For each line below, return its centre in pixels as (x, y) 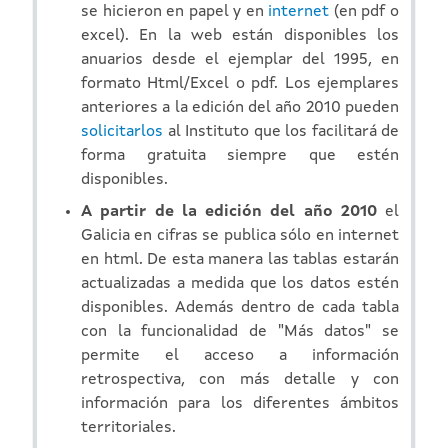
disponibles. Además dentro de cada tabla (240, 307)
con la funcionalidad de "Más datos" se (240, 331)
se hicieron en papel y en (175, 11)
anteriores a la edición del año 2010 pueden (240, 107)
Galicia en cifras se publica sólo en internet (240, 235)
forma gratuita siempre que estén (240, 155)
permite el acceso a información (240, 355)
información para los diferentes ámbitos (240, 403)
